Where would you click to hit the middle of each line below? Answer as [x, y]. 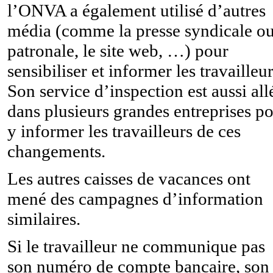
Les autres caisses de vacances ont [129, 178]
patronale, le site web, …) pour [118, 50]
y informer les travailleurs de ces [124, 131]
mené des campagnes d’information [135, 198]
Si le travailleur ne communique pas [136, 246]
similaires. [44, 218]
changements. [56, 151]
